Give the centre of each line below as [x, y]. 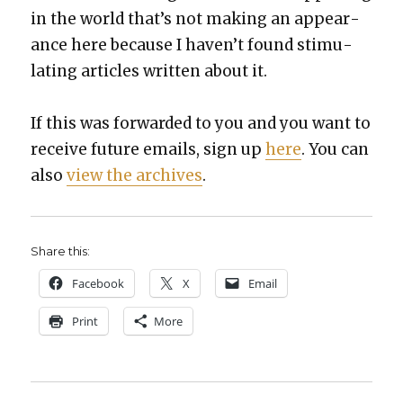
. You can [336, 150]
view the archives [135, 176]
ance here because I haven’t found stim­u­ [192, 45]
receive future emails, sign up [148, 150]
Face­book [99, 283]
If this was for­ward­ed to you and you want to [201, 124]
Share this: [61, 251]
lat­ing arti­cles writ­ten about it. [149, 71]
